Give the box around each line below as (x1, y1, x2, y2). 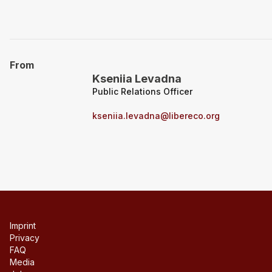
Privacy (10, 232, 39, 243)
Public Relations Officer (92, 86, 192, 97)
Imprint (10, 220, 36, 231)
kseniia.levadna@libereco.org (92, 110, 220, 121)
